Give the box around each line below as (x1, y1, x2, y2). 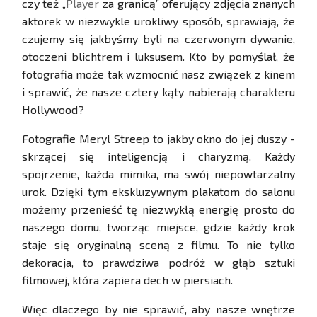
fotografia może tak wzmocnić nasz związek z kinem (22, 67, 295, 81)
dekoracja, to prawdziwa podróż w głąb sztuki (22, 255, 295, 270)
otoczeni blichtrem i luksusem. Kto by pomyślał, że (22, 50, 295, 64)
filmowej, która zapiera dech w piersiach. (22, 273, 233, 287)
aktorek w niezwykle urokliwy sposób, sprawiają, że (22, 14, 295, 28)
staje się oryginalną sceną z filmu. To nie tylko (22, 238, 295, 252)
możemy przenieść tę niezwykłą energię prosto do (22, 202, 295, 217)
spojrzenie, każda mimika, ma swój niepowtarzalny (22, 167, 295, 181)
